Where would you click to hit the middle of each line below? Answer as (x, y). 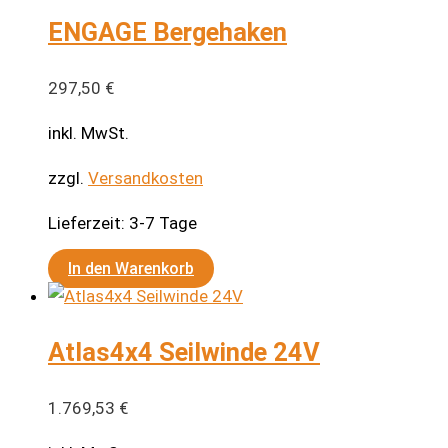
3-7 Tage (163, 222)
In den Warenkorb (131, 268)
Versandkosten (145, 177)
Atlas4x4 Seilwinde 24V (184, 351)
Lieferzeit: (88, 222)
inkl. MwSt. (88, 132)
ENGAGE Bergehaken (167, 31)
